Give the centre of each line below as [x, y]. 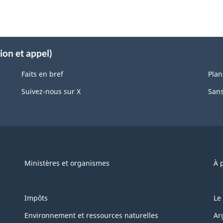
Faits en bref [42, 74]
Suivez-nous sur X [51, 91]
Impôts [36, 198]
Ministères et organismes [67, 163]
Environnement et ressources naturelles [91, 215]
